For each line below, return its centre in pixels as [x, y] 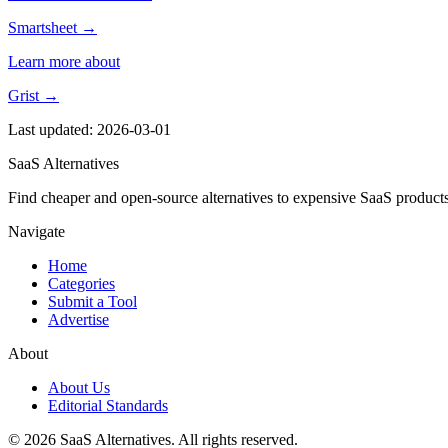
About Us [79, 387]
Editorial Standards [108, 405]
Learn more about [64, 61]
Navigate [36, 231]
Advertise [78, 319]
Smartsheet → [52, 27]
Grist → [33, 95]
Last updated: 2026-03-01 [89, 129]
